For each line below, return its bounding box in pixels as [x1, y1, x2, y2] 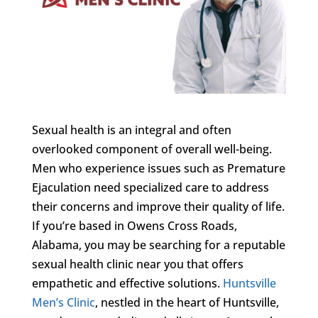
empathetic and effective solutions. [31, 275, 223, 291]
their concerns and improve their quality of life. [31, 198, 285, 214]
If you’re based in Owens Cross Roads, [31, 217, 237, 234]
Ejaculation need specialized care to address [31, 179, 269, 195]
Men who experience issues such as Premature [31, 160, 285, 176]
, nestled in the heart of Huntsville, [94, 294, 279, 310]
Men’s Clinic [31, 294, 95, 310]
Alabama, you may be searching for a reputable [31, 236, 285, 253]
